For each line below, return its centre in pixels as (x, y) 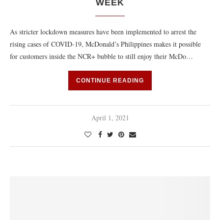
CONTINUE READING (110, 81)
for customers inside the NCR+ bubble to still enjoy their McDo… (101, 56)
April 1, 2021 (110, 118)
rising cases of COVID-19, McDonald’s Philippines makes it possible (105, 44)
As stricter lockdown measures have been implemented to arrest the (103, 32)
